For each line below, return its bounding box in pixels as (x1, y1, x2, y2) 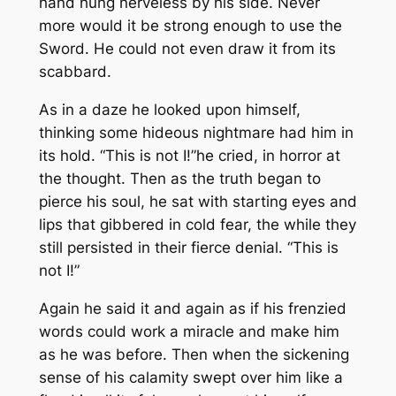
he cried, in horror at (195, 146, 340, 164)
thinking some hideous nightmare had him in (38, 123, 354, 141)
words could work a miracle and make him (38, 322, 339, 340)
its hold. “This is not (38, 146, 183, 164)
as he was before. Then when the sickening (38, 345, 349, 363)
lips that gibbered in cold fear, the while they (38, 215, 356, 233)
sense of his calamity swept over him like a (38, 368, 343, 386)
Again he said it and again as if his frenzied (38, 299, 346, 317)
